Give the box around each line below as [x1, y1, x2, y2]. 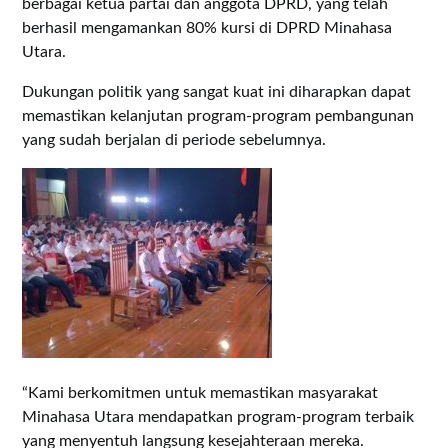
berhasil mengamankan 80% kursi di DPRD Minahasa [22, 20, 393, 36]
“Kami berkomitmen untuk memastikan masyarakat [22, 385, 379, 401]
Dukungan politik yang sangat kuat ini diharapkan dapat [22, 84, 412, 100]
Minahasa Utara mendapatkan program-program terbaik [22, 409, 415, 425]
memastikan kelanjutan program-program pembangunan [22, 108, 415, 124]
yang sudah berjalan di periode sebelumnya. [22, 132, 327, 148]
